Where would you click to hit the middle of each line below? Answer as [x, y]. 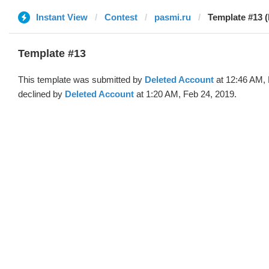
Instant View [62, 17]
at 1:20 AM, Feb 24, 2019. [185, 94]
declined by [41, 94]
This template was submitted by [81, 80]
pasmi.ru [173, 17]
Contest [121, 17]
